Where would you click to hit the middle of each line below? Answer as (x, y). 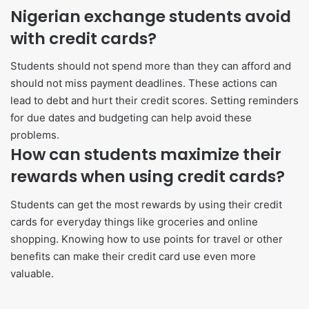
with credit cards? (83, 38)
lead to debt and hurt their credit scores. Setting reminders (154, 101)
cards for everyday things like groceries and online (134, 221)
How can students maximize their (146, 155)
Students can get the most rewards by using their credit (146, 204)
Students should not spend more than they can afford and (151, 66)
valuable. (32, 273)
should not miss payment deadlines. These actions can (144, 83)
